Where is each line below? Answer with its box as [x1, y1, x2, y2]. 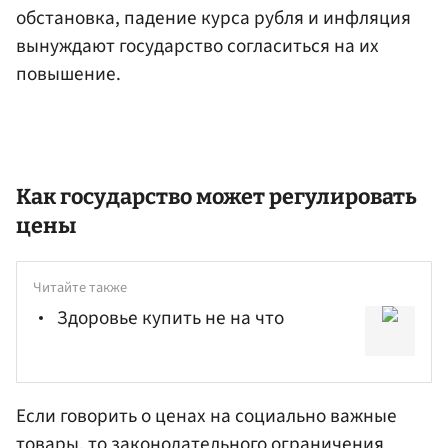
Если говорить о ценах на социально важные [16, 402, 397, 431]
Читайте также [33, 276, 127, 298]
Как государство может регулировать [16, 184, 417, 211]
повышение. [16, 59, 121, 88]
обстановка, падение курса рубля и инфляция [16, 3, 411, 32]
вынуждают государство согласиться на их [16, 31, 379, 60]
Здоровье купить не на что [57, 304, 284, 333]
